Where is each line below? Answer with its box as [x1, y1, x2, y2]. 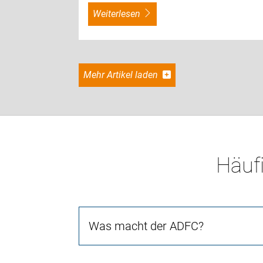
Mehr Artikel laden [92, 69, 161, 80]
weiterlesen [101, 8, 141, 19]
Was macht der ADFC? [89, 218, 204, 233]
